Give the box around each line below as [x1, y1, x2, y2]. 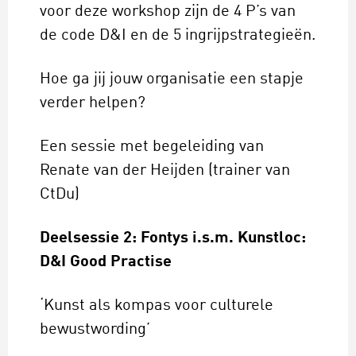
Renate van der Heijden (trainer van [40, 163, 290, 180]
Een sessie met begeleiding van [40, 139, 264, 156]
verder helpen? [40, 95, 145, 112]
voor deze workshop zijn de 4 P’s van [40, 4, 296, 21]
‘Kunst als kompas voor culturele [40, 298, 273, 315]
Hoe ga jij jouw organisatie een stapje [40, 72, 304, 88]
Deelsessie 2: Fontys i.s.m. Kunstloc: [40, 230, 306, 247]
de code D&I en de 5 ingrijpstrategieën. [40, 28, 315, 44]
